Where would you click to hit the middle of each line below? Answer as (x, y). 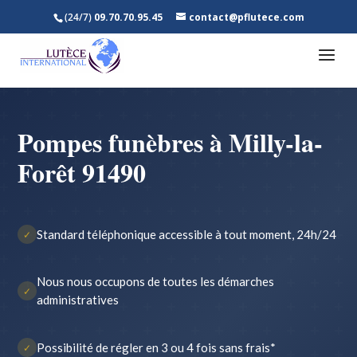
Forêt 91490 (82, 173)
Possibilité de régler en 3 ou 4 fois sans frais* (157, 347)
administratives (78, 300)
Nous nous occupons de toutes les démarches (156, 281)
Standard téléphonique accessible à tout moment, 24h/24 (187, 234)
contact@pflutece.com (246, 17)
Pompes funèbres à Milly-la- (171, 142)
